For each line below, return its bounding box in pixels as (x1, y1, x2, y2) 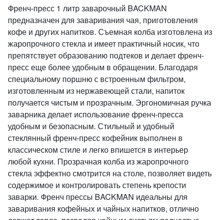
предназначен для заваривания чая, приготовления (8, 14, 198, 26)
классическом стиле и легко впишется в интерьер (8, 144, 188, 155)
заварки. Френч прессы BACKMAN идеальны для (8, 191, 188, 202)
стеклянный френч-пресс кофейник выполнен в (8, 132, 183, 143)
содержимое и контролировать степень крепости (8, 179, 186, 191)
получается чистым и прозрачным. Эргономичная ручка (8, 97, 211, 108)
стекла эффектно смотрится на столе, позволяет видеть (8, 167, 212, 179)
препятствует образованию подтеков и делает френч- (8, 50, 204, 61)
